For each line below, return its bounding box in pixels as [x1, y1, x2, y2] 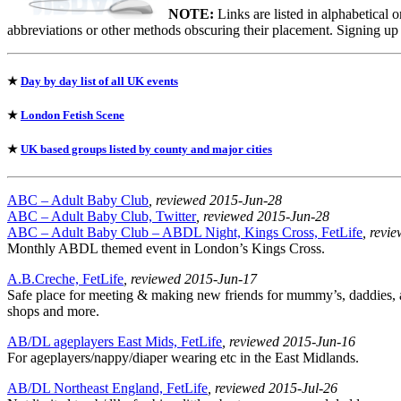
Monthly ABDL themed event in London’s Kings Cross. [7, 241, 325, 257]
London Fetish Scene [21, 108, 124, 123]
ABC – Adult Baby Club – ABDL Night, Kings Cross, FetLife [7, 225, 363, 241]
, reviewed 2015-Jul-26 [208, 380, 337, 397]
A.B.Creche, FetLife [7, 271, 124, 287]
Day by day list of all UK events [21, 73, 178, 88]
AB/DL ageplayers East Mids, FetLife [7, 334, 222, 350]
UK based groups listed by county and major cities [21, 142, 272, 157]
